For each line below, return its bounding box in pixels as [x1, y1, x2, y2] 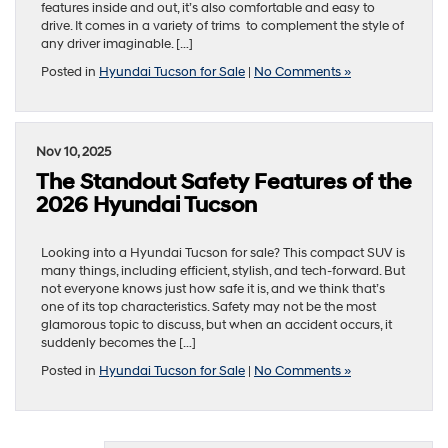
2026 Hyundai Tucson [36, 192, 257, 220]
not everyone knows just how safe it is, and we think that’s [41, 281, 385, 298]
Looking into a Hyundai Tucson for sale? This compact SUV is [41, 245, 405, 262]
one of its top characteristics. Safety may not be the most [41, 299, 376, 316]
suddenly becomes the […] [41, 335, 196, 352]
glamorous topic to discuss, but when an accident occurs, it [41, 317, 392, 334]
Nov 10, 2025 [36, 144, 111, 161]
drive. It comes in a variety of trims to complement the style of [41, 18, 404, 35]
